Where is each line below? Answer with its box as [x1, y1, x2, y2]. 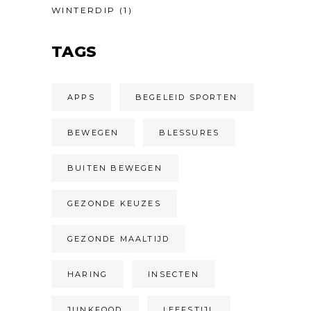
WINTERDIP [51, 5, 116, 16]
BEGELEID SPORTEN [135, 92, 238, 103]
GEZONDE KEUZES [67, 199, 161, 209]
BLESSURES [159, 128, 220, 138]
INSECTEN [148, 269, 199, 280]
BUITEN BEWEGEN [67, 163, 162, 174]
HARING [67, 269, 108, 280]
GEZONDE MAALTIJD [67, 234, 170, 244]
